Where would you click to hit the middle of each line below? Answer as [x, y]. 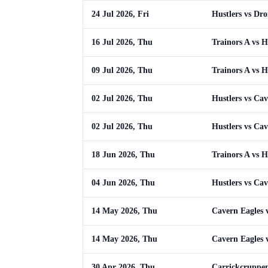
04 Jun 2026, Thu [123, 183]
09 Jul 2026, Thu [122, 70]
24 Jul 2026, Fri [120, 14]
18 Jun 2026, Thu [123, 155]
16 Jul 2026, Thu [122, 42]
